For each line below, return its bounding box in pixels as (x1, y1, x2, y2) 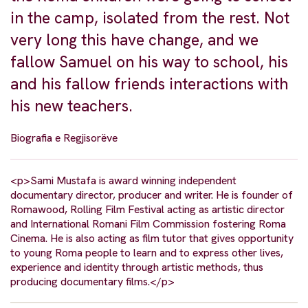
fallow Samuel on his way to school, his (10, 51, 288, 72)
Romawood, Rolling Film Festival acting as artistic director (10, 201, 285, 217)
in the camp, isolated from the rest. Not (10, 7, 289, 28)
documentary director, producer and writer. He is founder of (10, 187, 293, 202)
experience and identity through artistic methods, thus (10, 259, 263, 274)
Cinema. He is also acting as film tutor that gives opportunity (10, 230, 294, 245)
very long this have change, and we (10, 29, 258, 50)
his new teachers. (10, 95, 133, 116)
